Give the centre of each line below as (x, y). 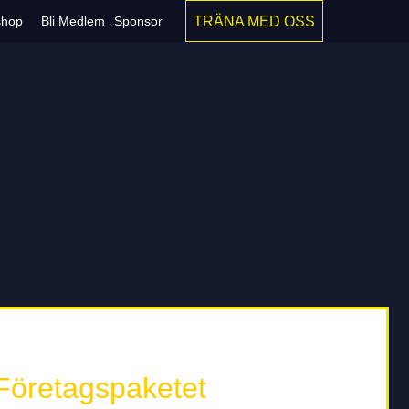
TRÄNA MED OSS (255, 21)
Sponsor (139, 21)
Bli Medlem (73, 21)
